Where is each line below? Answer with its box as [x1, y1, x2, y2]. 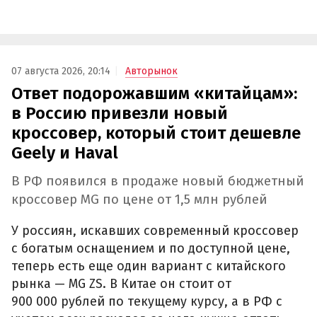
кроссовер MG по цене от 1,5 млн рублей [11, 192, 267, 208]
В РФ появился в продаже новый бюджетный [11, 173, 304, 190]
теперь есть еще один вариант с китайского [11, 258, 286, 274]
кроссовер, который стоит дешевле [11, 122, 301, 143]
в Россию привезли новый [11, 103, 228, 123]
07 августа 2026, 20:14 [11, 64, 110, 77]
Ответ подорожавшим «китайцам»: [11, 83, 297, 103]
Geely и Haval [11, 142, 118, 163]
